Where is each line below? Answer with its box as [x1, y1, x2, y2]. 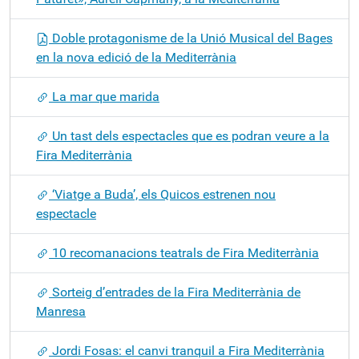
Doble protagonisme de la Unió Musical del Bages [49, 30, 333, 46]
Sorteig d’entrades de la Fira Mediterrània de [49, 284, 301, 300]
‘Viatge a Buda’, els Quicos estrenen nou [49, 187, 276, 202]
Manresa [36, 304, 86, 319]
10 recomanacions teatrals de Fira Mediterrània [49, 245, 319, 260]
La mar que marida [49, 89, 159, 104]
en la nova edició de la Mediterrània [36, 50, 236, 65]
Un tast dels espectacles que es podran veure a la [49, 128, 329, 143]
